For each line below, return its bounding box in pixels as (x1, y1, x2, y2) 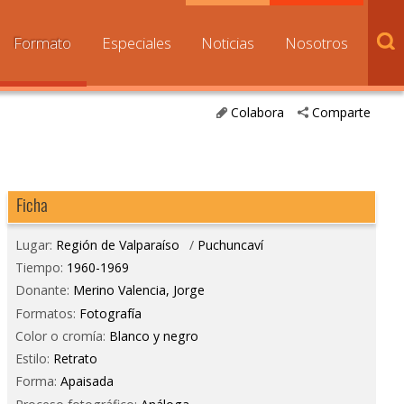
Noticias (201, 32, 255, 53)
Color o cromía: (14, 326, 109, 344)
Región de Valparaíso (55, 236, 179, 254)
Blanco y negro (108, 326, 198, 344)
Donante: (14, 281, 73, 299)
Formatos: (14, 304, 79, 322)
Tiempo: (14, 259, 67, 277)
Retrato (52, 350, 97, 368)
